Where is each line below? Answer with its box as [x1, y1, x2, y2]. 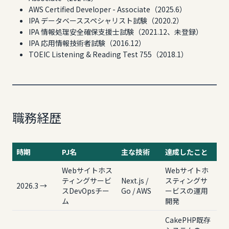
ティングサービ [62, 175, 111, 186]
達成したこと [165, 147, 208, 157]
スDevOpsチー [62, 186, 109, 196]
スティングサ [165, 175, 208, 186]
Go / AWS [121, 186, 151, 196]
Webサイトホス [62, 165, 112, 175]
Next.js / [121, 175, 148, 186]
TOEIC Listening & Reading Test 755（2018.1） [29, 49, 188, 59]
